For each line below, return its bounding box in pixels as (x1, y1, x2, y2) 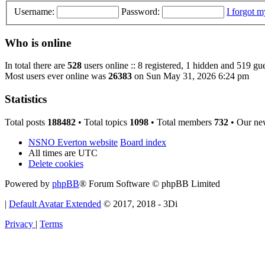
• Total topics (76, 117, 130, 127)
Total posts (5, 117, 47, 127)
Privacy (5, 218, 33, 229)
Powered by (5, 178, 52, 189)
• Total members (148, 117, 214, 127)
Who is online (5, 36, 71, 49)
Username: (14, 6, 54, 17)
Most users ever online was (5, 71, 108, 82)
